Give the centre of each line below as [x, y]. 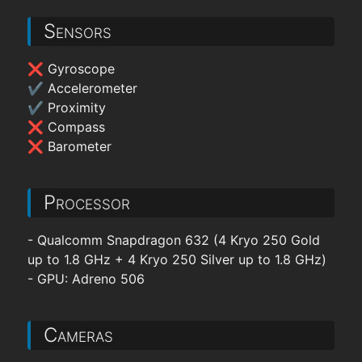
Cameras [78, 335]
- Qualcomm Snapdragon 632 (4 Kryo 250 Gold [173, 240]
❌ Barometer [69, 146]
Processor [86, 202]
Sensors [77, 31]
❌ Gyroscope [71, 69]
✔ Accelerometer [82, 88]
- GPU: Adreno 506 [86, 279]
